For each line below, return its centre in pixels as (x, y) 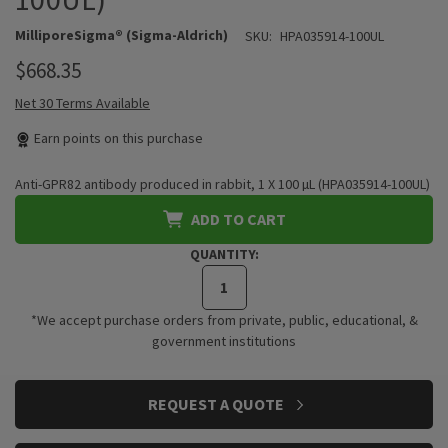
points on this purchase (133, 138)
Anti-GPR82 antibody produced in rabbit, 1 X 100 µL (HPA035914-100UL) (222, 184)
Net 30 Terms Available (82, 103)
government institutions (224, 341)
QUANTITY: (224, 254)
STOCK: (45, 414)
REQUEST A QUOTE (217, 404)
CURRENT (45, 393)
